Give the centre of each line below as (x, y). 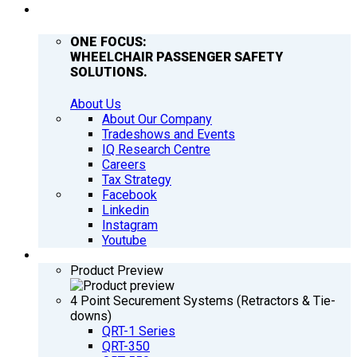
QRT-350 (126, 347)
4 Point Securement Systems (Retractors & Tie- (203, 301)
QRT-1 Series (139, 331)
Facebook (129, 195)
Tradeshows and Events (169, 135)
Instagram (130, 226)
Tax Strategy (137, 180)
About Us (96, 104)
